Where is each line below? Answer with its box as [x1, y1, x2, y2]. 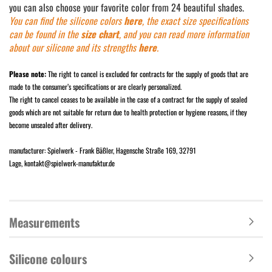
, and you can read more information [119, 27, 249, 41]
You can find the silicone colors [9, 13, 124, 28]
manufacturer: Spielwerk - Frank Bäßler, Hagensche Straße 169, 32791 [9, 145, 196, 155]
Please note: [9, 69, 46, 79]
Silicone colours [9, 250, 87, 268]
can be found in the [9, 27, 81, 41]
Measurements [9, 213, 80, 231]
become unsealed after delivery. [9, 120, 92, 130]
